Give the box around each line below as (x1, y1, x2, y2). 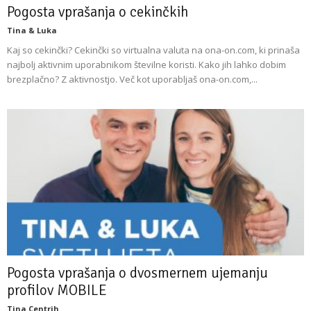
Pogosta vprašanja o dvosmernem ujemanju (7, 264, 268, 283)
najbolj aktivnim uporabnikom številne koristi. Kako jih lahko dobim (7, 58, 286, 71)
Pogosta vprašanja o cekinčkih (7, 2, 188, 21)
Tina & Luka (7, 24, 57, 35)
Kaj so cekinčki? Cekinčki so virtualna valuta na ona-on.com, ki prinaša (7, 43, 300, 56)
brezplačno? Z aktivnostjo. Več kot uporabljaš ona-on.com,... (7, 72, 258, 85)
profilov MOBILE (7, 281, 107, 300)
